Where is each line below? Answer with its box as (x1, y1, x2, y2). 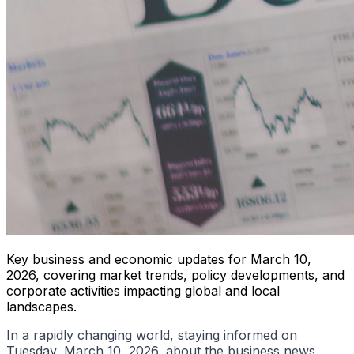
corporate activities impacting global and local (6, 282, 280, 299)
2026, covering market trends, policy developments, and (6, 266, 345, 283)
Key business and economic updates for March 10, (6, 250, 311, 267)
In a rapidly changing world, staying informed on (6, 326, 297, 343)
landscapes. (6, 298, 77, 314)
